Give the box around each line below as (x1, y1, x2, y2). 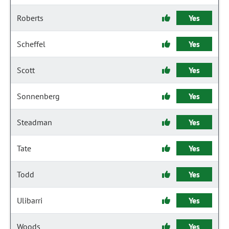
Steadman (17, 117, 52, 127)
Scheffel (17, 39, 45, 49)
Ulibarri (17, 195, 42, 205)
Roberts (17, 13, 43, 23)
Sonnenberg (17, 91, 60, 101)
